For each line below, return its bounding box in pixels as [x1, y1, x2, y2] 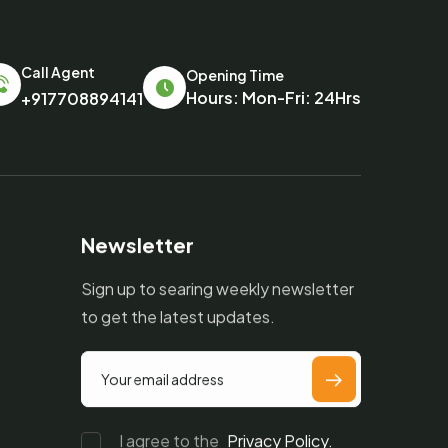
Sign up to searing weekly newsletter [81, 278, 354, 299]
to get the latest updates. [81, 306, 275, 327]
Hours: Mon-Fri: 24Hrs [186, 87, 361, 108]
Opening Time [186, 66, 284, 84]
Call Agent [21, 62, 95, 81]
